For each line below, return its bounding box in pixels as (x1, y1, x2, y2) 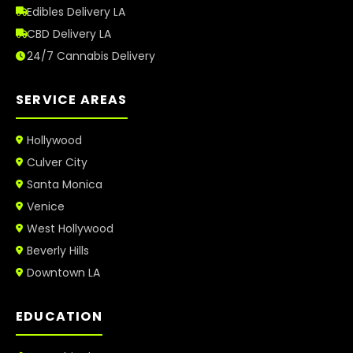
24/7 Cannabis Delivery (27, 47, 155, 64)
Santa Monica (27, 176, 102, 192)
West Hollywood (27, 220, 113, 236)
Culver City (27, 154, 87, 170)
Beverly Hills (27, 242, 89, 258)
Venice (27, 198, 65, 214)
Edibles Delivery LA (27, 3, 125, 20)
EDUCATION (16, 307, 102, 325)
